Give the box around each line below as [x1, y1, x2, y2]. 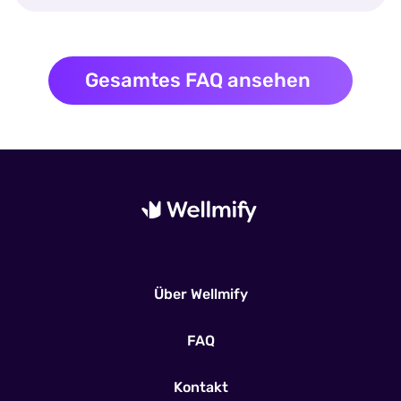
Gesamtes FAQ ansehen [85, 67, 311, 92]
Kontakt [173, 378, 228, 396]
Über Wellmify [153, 285, 248, 303]
